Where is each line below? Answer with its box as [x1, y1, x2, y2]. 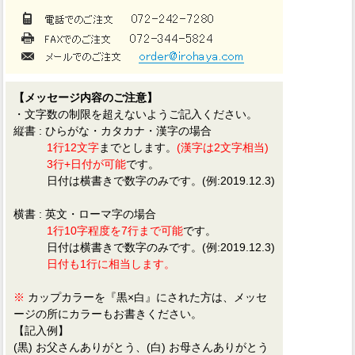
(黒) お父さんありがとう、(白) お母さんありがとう [13, 340, 269, 353]
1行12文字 [47, 140, 99, 154]
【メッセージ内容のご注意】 [13, 90, 158, 104]
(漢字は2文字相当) [177, 140, 269, 154]
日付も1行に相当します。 [47, 257, 175, 270]
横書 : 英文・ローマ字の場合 [13, 207, 156, 220]
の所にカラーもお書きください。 [36, 307, 202, 320]
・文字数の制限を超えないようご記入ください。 [13, 107, 258, 120]
